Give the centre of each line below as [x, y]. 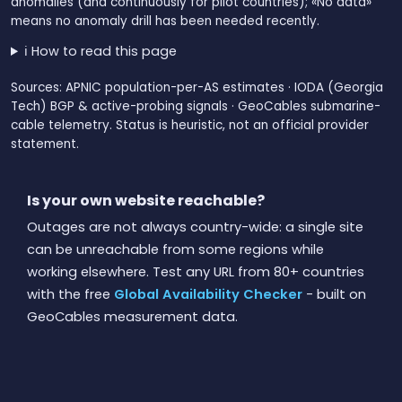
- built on [334, 294]
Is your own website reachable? [146, 201]
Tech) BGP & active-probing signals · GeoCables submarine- [196, 106]
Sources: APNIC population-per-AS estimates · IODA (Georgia [197, 87]
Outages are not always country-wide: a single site [195, 227]
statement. [45, 144]
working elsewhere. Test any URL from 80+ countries [196, 272]
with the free [70, 294]
